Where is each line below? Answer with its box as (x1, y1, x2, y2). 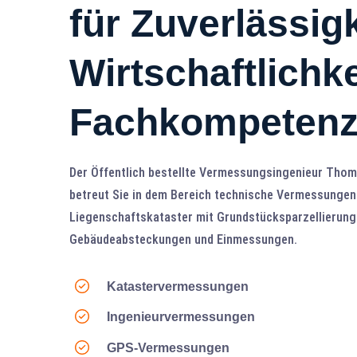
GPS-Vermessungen (107, 340, 230, 355)
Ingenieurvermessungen (107, 310, 256, 324)
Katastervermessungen (107, 279, 249, 293)
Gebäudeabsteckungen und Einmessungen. (69, 231, 297, 247)
